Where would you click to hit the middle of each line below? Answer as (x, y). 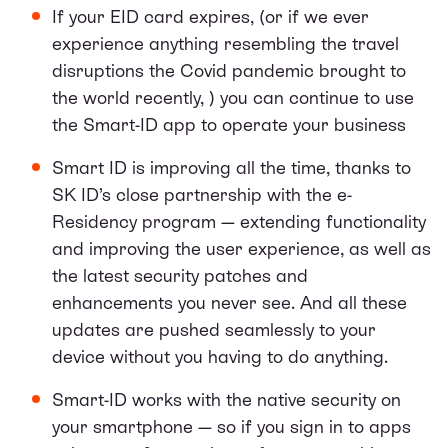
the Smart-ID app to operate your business (229, 124)
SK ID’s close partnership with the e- (202, 194)
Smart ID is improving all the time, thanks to (231, 167)
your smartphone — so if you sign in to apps (231, 426)
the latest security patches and (180, 275)
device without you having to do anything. (220, 356)
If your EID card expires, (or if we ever (210, 16)
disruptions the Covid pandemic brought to (229, 70)
